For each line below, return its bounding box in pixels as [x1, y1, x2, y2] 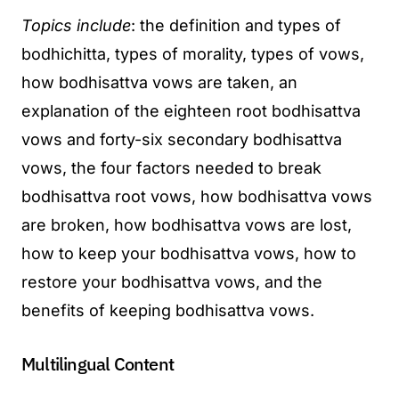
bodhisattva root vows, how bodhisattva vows [21, 186, 372, 206]
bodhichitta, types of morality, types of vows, [21, 44, 364, 63]
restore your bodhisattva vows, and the [21, 272, 322, 291]
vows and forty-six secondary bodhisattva [21, 129, 342, 149]
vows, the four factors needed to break [21, 158, 322, 177]
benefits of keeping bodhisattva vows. [21, 300, 314, 320]
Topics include [21, 15, 131, 35]
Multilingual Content [21, 351, 174, 376]
